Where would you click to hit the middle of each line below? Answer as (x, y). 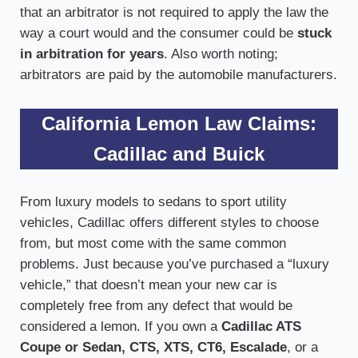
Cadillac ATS (261, 327)
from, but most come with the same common (153, 244)
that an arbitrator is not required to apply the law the (174, 13)
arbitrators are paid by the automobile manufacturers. (178, 75)
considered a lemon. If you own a (120, 327)
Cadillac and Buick (179, 154)
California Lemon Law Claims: (179, 123)
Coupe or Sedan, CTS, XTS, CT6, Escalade (153, 348)
